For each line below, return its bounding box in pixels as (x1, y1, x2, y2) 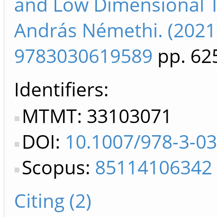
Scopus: (22, 154, 95, 180)
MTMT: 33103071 (22, 103, 172, 129)
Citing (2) (14, 187, 92, 214)
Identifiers (14, 76, 104, 102)
